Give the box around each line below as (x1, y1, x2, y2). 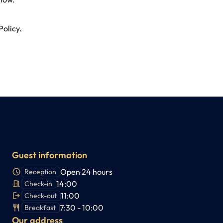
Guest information (12, 149, 87, 161)
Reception (24, 167, 57, 177)
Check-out (24, 191, 57, 201)
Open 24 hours (60, 167, 112, 177)
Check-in (24, 179, 53, 189)
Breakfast (24, 203, 56, 213)
